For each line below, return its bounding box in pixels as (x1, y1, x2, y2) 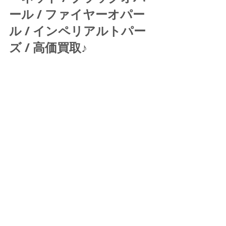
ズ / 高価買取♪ (9, 38, 90, 56)
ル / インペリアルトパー (9, 22, 146, 39)
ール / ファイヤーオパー (9, 5, 145, 23)
